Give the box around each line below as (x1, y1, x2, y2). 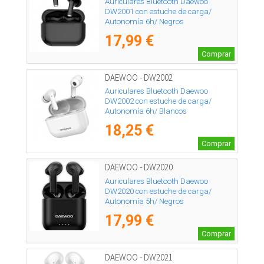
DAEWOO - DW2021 (105, 251, 173, 263)
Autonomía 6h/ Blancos (105, 107, 187, 116)
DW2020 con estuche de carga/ (105, 186, 212, 196)
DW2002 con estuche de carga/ (105, 97, 212, 106)
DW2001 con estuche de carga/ (105, 7, 212, 16)
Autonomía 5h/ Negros (105, 196, 184, 206)
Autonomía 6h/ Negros (105, 17, 184, 26)
